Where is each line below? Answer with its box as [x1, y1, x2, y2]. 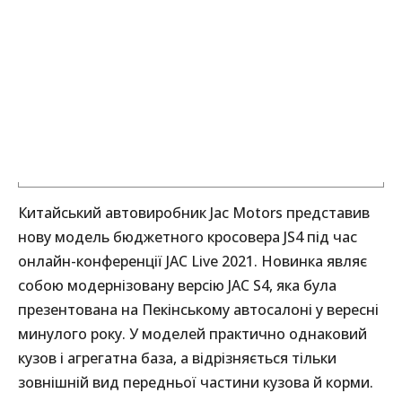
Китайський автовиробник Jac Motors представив [18, 202, 370, 223]
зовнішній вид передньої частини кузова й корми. [18, 371, 373, 392]
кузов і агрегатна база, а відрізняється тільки [18, 347, 336, 368]
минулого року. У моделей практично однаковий [18, 323, 367, 344]
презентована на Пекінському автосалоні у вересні [18, 299, 379, 319]
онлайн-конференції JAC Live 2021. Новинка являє [18, 250, 367, 271]
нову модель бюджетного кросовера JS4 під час [18, 226, 357, 247]
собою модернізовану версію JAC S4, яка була [18, 275, 336, 295]
